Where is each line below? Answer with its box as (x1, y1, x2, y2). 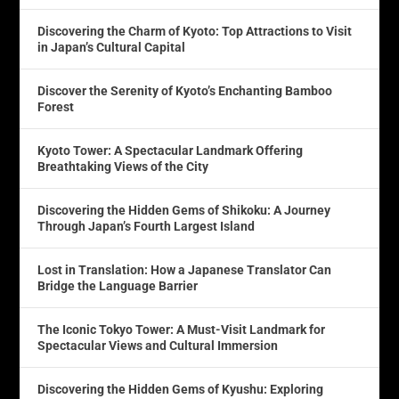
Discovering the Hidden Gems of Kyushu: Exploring (37, 381, 324, 396)
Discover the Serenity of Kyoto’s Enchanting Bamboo (37, 83, 333, 98)
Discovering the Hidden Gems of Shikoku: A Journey (37, 202, 331, 217)
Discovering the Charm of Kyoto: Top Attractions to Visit (37, 23, 353, 38)
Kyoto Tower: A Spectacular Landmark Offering (37, 142, 304, 158)
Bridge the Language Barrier (37, 278, 199, 293)
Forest (37, 99, 75, 114)
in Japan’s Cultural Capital (37, 39, 186, 54)
